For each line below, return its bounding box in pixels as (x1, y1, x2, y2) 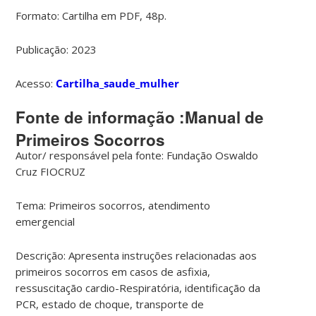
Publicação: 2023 (16, 42, 97, 56)
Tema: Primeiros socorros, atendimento (16, 197, 211, 212)
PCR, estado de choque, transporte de (16, 296, 205, 311)
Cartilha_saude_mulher (56, 75, 180, 90)
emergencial (16, 214, 78, 229)
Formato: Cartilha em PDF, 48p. (16, 8, 167, 23)
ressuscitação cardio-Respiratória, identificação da (16, 280, 261, 295)
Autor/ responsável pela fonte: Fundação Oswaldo (16, 147, 259, 162)
